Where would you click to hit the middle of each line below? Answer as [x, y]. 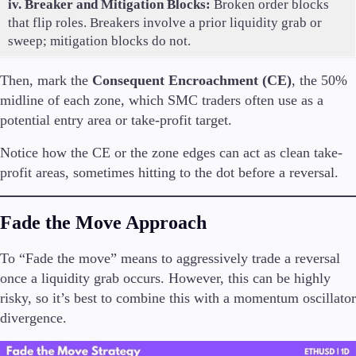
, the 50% [319, 80]
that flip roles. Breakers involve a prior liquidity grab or [164, 22]
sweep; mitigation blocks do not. [99, 41]
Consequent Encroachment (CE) [192, 80]
